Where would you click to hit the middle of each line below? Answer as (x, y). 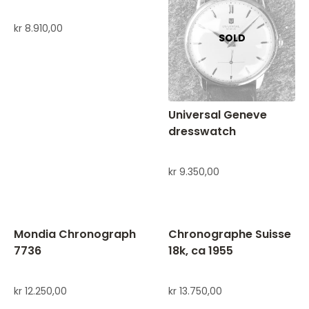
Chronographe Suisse (230, 235)
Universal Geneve (218, 115)
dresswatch (202, 132)
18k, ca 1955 (201, 251)
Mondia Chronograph (75, 235)
